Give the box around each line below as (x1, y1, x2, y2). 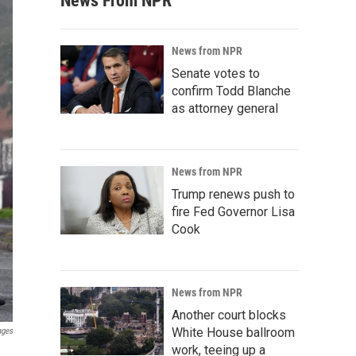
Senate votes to (172, 66, 260, 81)
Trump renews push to (172, 187, 295, 202)
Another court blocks (172, 308, 286, 323)
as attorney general (172, 101, 278, 116)
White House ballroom (172, 325, 295, 340)
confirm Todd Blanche (172, 83, 291, 99)
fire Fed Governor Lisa (172, 204, 295, 219)
